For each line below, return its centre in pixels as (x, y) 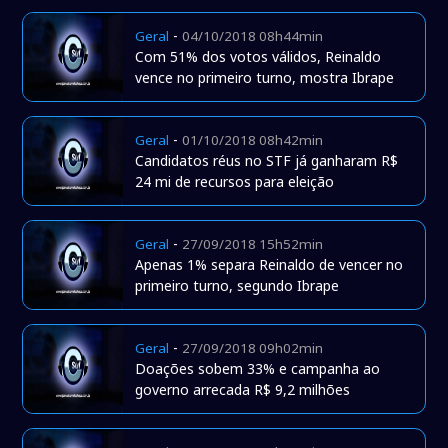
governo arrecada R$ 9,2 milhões (243, 390)
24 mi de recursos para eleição (235, 182)
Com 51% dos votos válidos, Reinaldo (258, 57)
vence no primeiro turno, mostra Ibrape (265, 78)
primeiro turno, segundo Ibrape (237, 286)
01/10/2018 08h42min (253, 140)
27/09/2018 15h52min (253, 244)
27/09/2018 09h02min (253, 348)
